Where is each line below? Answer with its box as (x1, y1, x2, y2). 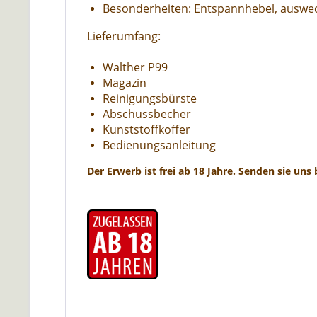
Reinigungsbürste (103, 91, 197, 106)
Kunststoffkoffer (103, 122, 190, 137)
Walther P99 (103, 59, 168, 75)
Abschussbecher (103, 106, 191, 122)
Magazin (103, 75, 146, 91)
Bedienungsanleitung (103, 137, 216, 153)
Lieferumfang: (87, 28, 161, 44)
